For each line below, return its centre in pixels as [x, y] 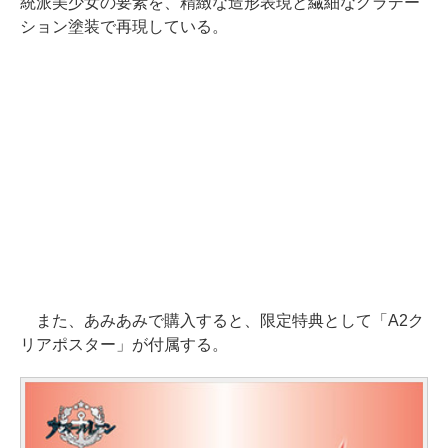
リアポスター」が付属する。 [124, 344]
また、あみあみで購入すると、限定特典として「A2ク [222, 320]
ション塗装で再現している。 [124, 26]
